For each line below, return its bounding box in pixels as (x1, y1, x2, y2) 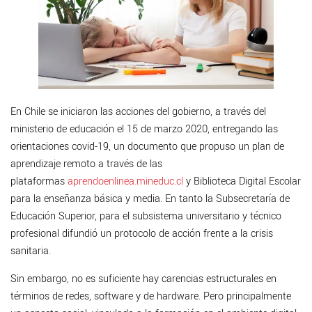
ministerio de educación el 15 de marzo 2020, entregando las (10, 122, 278, 137)
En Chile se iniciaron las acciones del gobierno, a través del (10, 104, 266, 120)
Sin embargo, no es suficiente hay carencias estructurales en (10, 272, 276, 287)
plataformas (10, 174, 68, 189)
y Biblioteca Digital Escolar (183, 174, 301, 189)
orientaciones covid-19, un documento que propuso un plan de (10, 139, 284, 155)
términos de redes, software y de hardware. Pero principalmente (10, 289, 291, 304)
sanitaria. (10, 244, 51, 259)
